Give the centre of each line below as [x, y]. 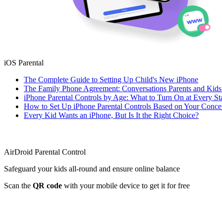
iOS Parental [24, 63]
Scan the [18, 186]
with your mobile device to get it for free [126, 186]
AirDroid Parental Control [45, 152]
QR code [47, 186]
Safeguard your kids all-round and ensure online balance [92, 169]
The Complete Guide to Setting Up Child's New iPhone [111, 80]
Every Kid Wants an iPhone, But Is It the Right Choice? [111, 115]
